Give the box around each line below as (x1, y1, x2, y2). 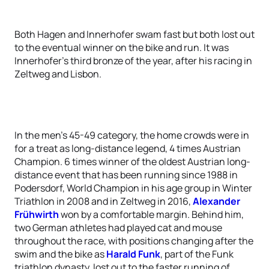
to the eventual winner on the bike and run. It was (14, 41, 229, 54)
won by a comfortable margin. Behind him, (59, 208, 244, 221)
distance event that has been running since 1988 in (14, 168, 238, 181)
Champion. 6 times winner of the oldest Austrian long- (14, 155, 250, 168)
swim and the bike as (14, 247, 106, 261)
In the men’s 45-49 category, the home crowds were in (14, 128, 249, 142)
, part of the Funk (160, 247, 234, 261)
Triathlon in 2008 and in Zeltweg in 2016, (14, 195, 193, 208)
